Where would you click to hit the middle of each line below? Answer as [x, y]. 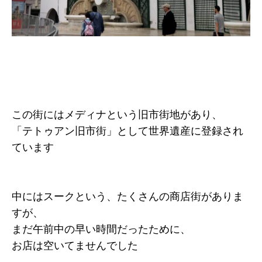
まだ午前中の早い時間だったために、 [101, 230]
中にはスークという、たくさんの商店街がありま [127, 197]
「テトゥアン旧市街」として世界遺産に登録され [127, 131]
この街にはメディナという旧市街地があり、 [117, 115]
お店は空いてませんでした [75, 246]
